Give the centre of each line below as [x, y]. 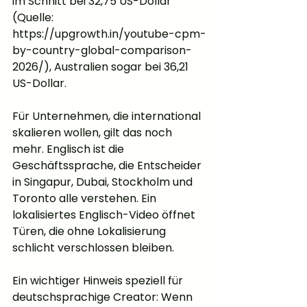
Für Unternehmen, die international [108, 116]
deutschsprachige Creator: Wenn [104, 297]
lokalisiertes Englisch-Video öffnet [105, 215]
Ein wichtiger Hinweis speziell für [99, 281]
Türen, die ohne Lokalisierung [90, 232]
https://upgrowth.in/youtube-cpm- [109, 34]
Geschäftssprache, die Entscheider [108, 166]
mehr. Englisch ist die [70, 149]
